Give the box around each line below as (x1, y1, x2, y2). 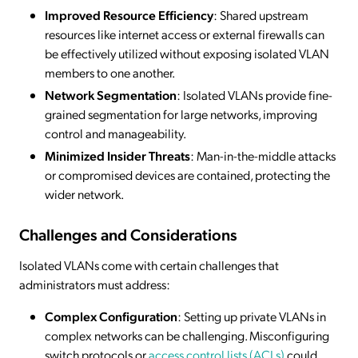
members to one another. (45, 64, 175, 82)
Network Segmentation (45, 86, 177, 104)
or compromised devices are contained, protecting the (45, 166, 330, 184)
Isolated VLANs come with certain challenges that (19, 257, 279, 274)
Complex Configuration (45, 308, 177, 325)
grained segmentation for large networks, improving (45, 105, 317, 123)
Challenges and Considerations (19, 224, 237, 245)
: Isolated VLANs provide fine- (177, 86, 332, 104)
